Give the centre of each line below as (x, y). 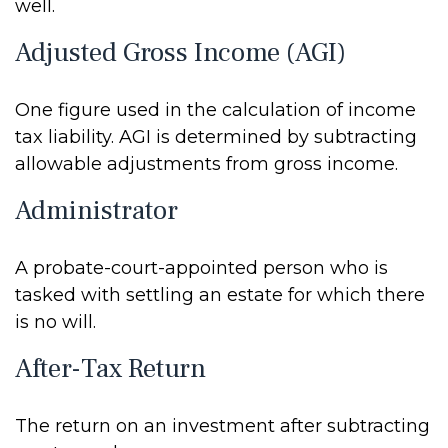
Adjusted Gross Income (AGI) (180, 52)
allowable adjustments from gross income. (206, 164)
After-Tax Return (110, 368)
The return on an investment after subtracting (222, 426)
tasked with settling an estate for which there (220, 295)
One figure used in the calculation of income (215, 110)
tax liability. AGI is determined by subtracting (216, 137)
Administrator (96, 210)
